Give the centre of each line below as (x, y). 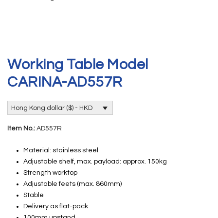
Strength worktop (50, 173)
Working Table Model (78, 64)
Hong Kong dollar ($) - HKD (52, 108)
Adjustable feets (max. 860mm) (72, 184)
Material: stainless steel (61, 150)
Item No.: (22, 128)
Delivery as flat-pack (55, 206)
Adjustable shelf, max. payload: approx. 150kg (95, 161)
